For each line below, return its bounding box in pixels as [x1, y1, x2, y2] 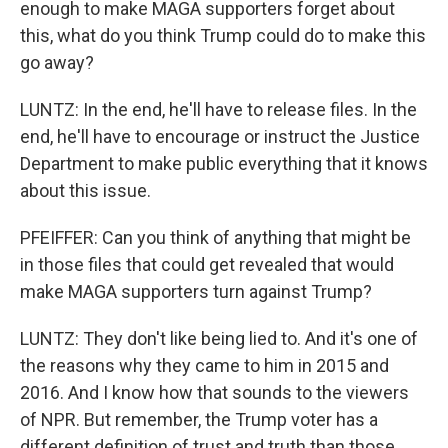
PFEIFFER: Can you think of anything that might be [20, 227, 411, 248]
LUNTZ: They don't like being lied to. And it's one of [20, 328, 418, 349]
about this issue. [20, 180, 151, 201]
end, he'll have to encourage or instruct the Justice [20, 126, 420, 147]
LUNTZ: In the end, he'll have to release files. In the [20, 99, 417, 120]
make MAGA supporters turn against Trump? [20, 281, 372, 302]
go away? [20, 52, 94, 73]
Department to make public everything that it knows [20, 153, 428, 174]
